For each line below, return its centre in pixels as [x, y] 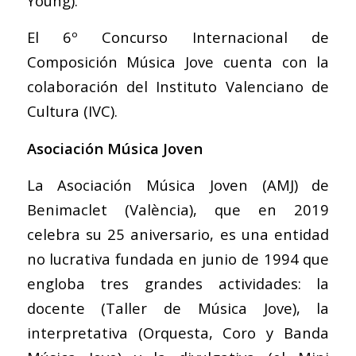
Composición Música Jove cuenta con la [178, 62]
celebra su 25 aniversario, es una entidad [178, 234]
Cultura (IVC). [72, 111]
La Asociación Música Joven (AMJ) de [178, 185]
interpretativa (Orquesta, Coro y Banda [178, 333]
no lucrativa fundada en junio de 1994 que [178, 259]
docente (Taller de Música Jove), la [178, 308]
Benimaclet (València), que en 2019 [178, 210]
